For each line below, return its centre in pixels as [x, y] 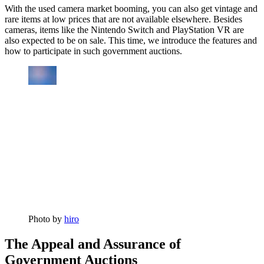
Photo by [46, 219]
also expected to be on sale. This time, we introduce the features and [131, 41]
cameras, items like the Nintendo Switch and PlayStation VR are [124, 30]
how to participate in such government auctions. [93, 51]
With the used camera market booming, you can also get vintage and [131, 9]
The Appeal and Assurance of [93, 244]
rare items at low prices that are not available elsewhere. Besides [123, 19]
